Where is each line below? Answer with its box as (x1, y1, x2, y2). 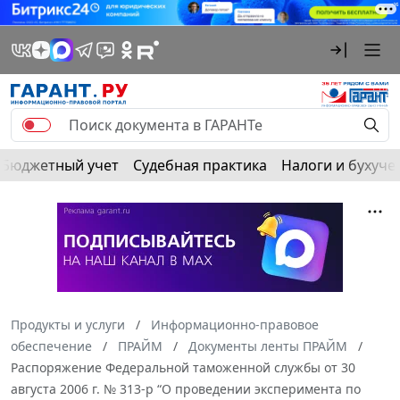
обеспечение (11, 337, 92, 354)
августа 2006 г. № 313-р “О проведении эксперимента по (11, 379, 361, 397)
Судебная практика (133, 154, 267, 175)
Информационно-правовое (151, 315, 319, 333)
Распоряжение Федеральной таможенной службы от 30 (11, 358, 355, 376)
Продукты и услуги (11, 315, 125, 333)
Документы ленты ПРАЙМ (188, 337, 347, 354)
